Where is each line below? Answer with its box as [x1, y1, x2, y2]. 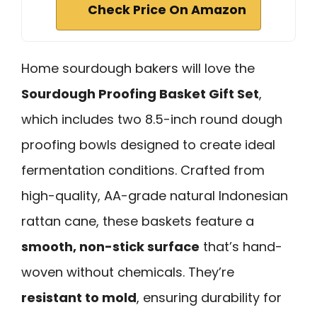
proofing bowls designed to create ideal [21, 136, 275, 154]
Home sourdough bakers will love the [21, 59, 255, 78]
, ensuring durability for [137, 289, 282, 307]
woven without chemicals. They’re [21, 263, 234, 282]
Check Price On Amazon [88, 1, 246, 19]
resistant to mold [21, 289, 137, 307]
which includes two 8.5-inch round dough [21, 110, 282, 129]
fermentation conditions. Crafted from [21, 161, 265, 180]
